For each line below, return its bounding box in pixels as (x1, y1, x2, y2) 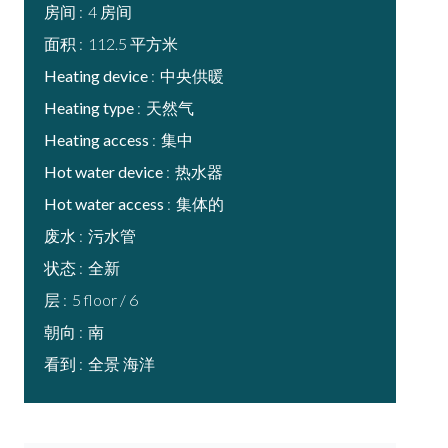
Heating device (44, 66, 151, 85)
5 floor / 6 (72, 290, 138, 309)
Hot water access (44, 194, 167, 213)
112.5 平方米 (88, 34, 178, 53)
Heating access (44, 130, 152, 149)
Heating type (44, 98, 137, 117)
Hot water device (44, 162, 166, 181)
